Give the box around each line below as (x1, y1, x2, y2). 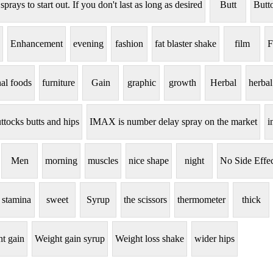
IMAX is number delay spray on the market (90, 116, 257, 127)
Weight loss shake (115, 233, 184, 244)
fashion (115, 38, 143, 49)
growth (168, 77, 196, 88)
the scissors (124, 194, 167, 205)
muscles (88, 155, 118, 166)
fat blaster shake (155, 38, 216, 49)
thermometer (177, 194, 225, 205)
